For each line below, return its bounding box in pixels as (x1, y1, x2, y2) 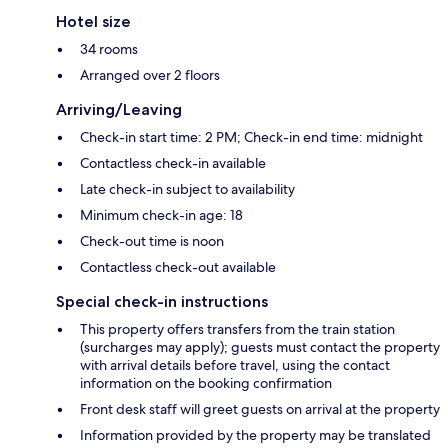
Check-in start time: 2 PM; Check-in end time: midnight (80, 128, 423, 147)
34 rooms (80, 40, 138, 59)
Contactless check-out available (80, 258, 276, 277)
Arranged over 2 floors (80, 66, 220, 85)
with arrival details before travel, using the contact (80, 356, 390, 375)
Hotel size (56, 12, 131, 32)
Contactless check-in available (80, 154, 266, 173)
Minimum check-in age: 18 (80, 206, 243, 225)
